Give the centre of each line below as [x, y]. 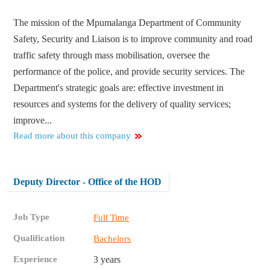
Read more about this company [72, 136]
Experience [36, 259]
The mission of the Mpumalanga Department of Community [127, 23]
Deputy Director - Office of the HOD [88, 182]
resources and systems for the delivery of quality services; [122, 104]
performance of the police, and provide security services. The [129, 72]
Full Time [111, 218]
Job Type [32, 217]
